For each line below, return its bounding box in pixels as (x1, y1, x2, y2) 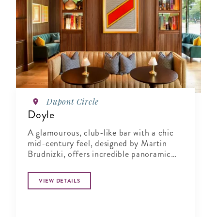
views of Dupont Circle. (28, 158, 116, 171)
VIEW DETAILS (39, 177, 80, 185)
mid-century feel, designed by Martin (28, 137, 167, 150)
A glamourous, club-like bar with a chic (28, 126, 174, 139)
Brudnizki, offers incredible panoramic (28, 148, 171, 161)
